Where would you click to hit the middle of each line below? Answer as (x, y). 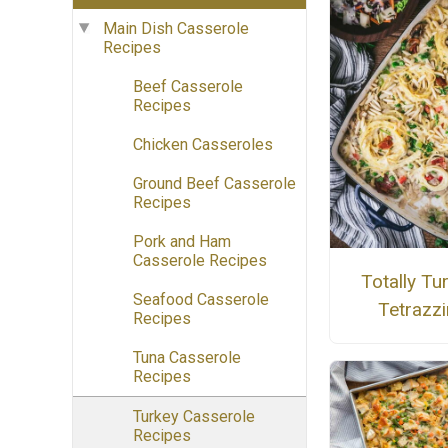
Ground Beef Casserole (214, 184)
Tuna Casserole (187, 358)
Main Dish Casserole (176, 29)
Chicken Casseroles (203, 145)
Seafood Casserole (201, 300)
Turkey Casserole (194, 417)
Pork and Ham (182, 242)
